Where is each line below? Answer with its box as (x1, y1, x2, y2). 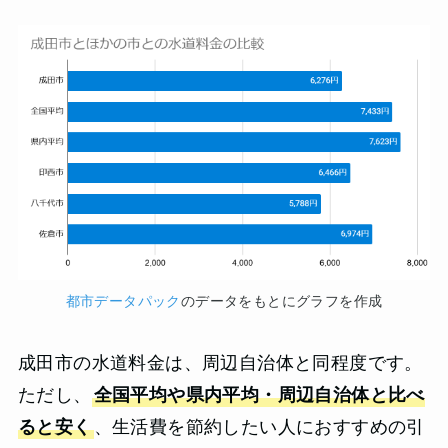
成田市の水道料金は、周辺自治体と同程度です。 (17, 352, 423, 373)
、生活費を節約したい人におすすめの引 (93, 416, 425, 437)
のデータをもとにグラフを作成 (180, 292, 383, 309)
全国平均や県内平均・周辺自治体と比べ (93, 384, 425, 405)
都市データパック (65, 292, 181, 309)
